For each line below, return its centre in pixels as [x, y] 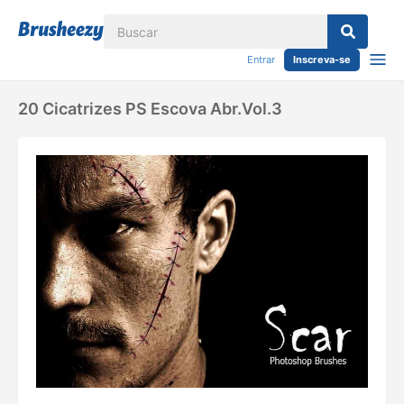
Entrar [261, 60]
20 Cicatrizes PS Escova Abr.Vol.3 [150, 109]
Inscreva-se [322, 60]
